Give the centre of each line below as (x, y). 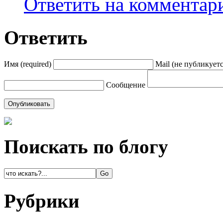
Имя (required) (28, 64)
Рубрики (42, 201)
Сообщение (126, 85)
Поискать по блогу (86, 147)
